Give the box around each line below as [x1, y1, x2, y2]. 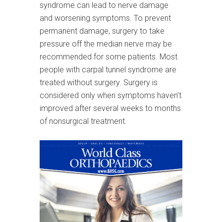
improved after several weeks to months [40, 104, 181, 113]
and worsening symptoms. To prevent [40, 13, 171, 23]
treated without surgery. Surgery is [40, 78, 158, 87]
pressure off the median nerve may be [40, 39, 172, 49]
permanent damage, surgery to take [40, 26, 165, 36]
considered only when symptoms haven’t [40, 91, 181, 100]
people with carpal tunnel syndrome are [40, 65, 176, 74]
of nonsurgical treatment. [40, 116, 127, 126]
